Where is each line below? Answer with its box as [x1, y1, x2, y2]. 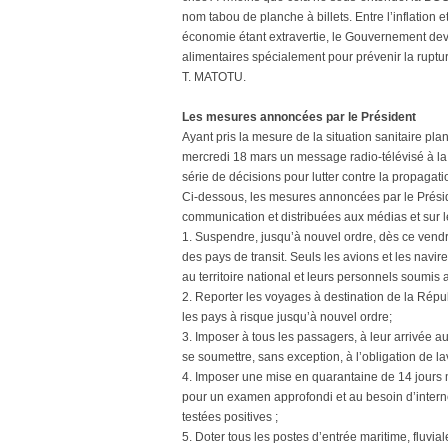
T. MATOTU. [182, 70, 246, 84]
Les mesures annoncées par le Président [182, 110, 416, 124]
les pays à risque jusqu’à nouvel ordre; [182, 310, 392, 324]
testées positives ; [182, 410, 278, 424]
